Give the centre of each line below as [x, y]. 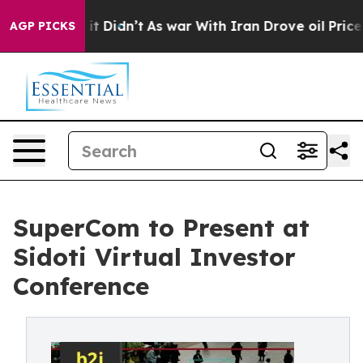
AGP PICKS [43, 26]
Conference [81, 286]
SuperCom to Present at [161, 228]
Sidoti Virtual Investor [154, 257]
